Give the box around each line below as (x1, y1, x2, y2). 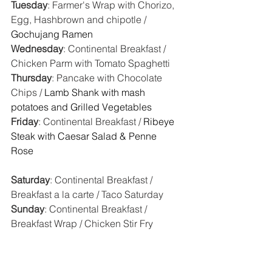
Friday (11, 115, 38, 128)
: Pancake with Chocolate (52, 72, 165, 84)
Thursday (11, 72, 52, 84)
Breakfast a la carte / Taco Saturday (11, 188, 163, 201)
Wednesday (11, 42, 63, 55)
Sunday (11, 203, 44, 216)
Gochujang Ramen (11, 28, 93, 41)
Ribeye (143, 115, 177, 128)
